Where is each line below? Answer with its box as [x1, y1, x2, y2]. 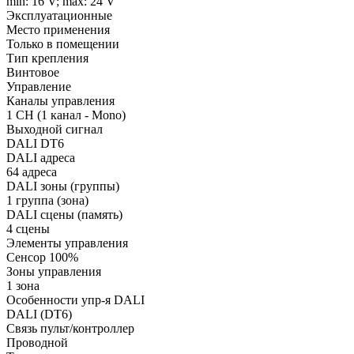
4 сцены [6, 221, 50, 235]
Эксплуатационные [6, 8, 112, 22]
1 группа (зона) [6, 193, 88, 207]
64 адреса [6, 164, 57, 179]
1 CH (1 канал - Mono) [6, 107, 126, 122]
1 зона [6, 278, 40, 292]
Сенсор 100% [6, 250, 78, 264]
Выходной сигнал [6, 122, 103, 136]
